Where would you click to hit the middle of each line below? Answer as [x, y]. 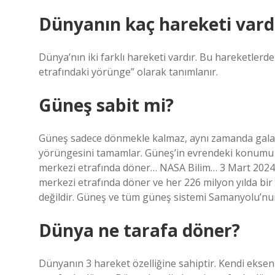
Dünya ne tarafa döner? [139, 230]
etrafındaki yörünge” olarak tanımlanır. [128, 72]
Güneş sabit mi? [106, 105]
